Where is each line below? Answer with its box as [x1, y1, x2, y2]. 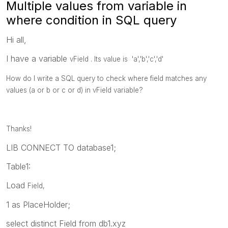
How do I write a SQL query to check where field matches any [6, 74, 207, 82]
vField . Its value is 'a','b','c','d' [70, 54, 163, 63]
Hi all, [6, 34, 26, 45]
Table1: [6, 161, 31, 172]
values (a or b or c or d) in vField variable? [6, 85, 143, 94]
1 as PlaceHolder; [6, 199, 70, 210]
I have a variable [6, 53, 70, 64]
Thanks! [6, 124, 32, 133]
